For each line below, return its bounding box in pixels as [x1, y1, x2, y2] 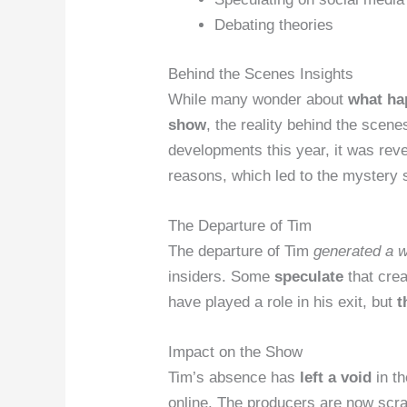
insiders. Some [168, 267, 275, 285]
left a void [300, 369, 372, 387]
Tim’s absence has [168, 369, 301, 387]
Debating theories [214, 16, 334, 35]
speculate [274, 267, 344, 285]
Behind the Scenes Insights [168, 65, 354, 83]
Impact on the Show [168, 343, 303, 362]
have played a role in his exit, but [168, 293, 398, 311]
